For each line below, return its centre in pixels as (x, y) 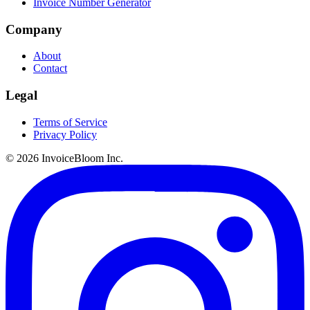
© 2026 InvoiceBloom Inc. (64, 158)
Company (34, 29)
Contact (50, 69)
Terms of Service (70, 122)
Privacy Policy (65, 134)
